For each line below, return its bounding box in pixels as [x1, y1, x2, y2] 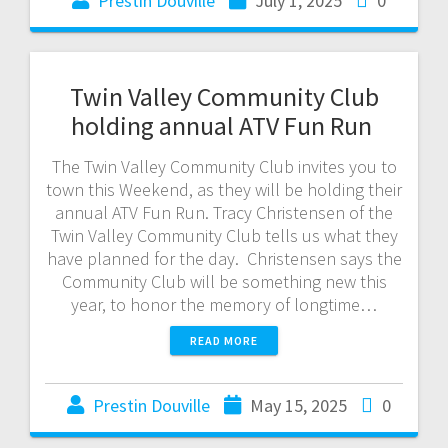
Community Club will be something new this [61, 269, 387, 293]
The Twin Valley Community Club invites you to [51, 154, 397, 178]
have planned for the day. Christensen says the [46, 246, 402, 270]
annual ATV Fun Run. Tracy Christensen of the [55, 200, 393, 224]
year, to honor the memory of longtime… [71, 292, 377, 316]
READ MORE [190, 332, 258, 348]
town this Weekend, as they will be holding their [46, 177, 402, 201]
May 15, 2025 [250, 393, 347, 417]
